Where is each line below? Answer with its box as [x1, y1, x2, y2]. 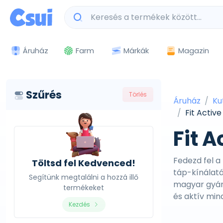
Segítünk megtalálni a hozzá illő [29, 172, 138, 182]
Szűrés [26, 87, 62, 102]
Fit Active [185, 107, 222, 118]
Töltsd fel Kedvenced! [32, 157, 135, 169]
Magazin [178, 45, 209, 56]
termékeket [63, 183, 104, 193]
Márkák [123, 45, 149, 56]
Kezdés [68, 200, 92, 209]
